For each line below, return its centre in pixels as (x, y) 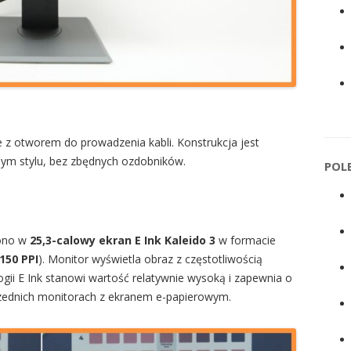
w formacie (246, 241)
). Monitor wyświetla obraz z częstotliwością (150, 259)
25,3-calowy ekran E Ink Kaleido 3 (123, 241)
